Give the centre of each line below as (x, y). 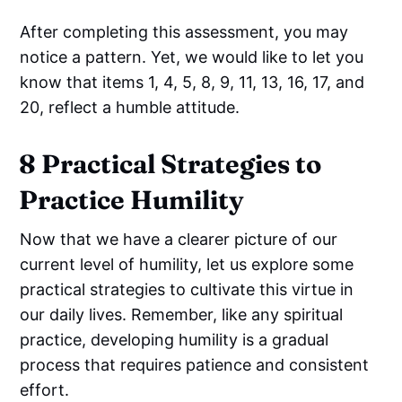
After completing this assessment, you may (184, 31)
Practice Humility (132, 199)
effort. (45, 389)
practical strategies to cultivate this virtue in (187, 289)
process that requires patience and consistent (195, 364)
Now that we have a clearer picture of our (179, 239)
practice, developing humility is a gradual (175, 339)
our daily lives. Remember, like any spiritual (182, 314)
